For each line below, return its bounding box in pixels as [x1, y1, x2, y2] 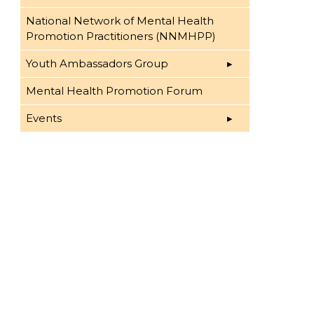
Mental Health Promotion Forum [25, 83, 203, 97]
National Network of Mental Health [25, 13, 214, 27]
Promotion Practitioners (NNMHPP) [25, 29, 216, 43]
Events [25, 111, 62, 125]
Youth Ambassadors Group [25, 56, 168, 70]
